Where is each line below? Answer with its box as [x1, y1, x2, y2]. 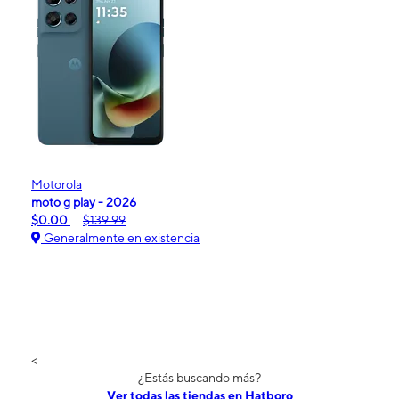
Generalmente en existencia [41, 230, 199, 245]
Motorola [31, 176, 82, 191]
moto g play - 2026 [31, 194, 136, 209]
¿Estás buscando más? [138, 370, 261, 385]
